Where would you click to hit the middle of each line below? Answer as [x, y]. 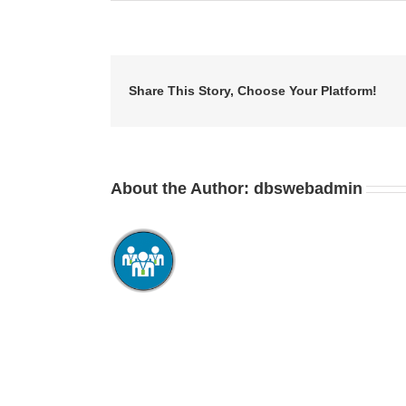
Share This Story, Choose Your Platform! [253, 91]
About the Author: [182, 188]
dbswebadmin [308, 188]
